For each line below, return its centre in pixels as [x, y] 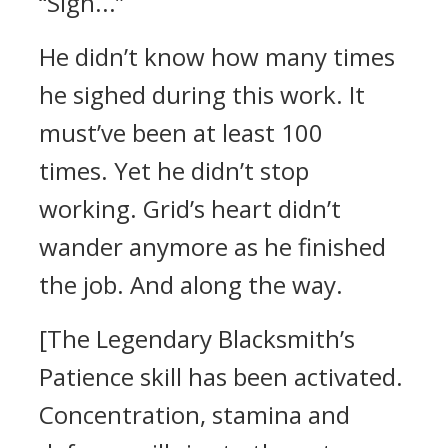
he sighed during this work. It [202, 94]
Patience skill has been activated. [221, 376]
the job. [84, 284]
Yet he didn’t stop [211, 170]
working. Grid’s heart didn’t [190, 208]
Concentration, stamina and [194, 414]
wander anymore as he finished [212, 246]
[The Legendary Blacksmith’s [197, 338]
